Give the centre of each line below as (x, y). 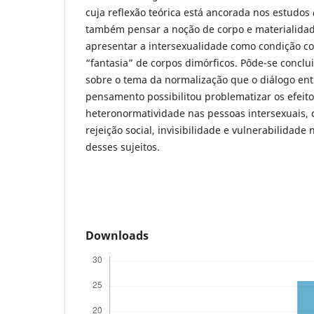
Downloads (117, 235)
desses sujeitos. (123, 146)
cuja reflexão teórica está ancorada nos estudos (199, 12)
